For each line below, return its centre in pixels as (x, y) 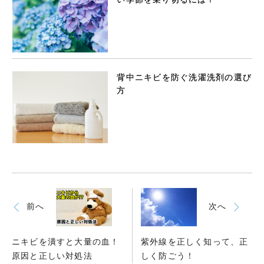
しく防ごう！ (168, 256)
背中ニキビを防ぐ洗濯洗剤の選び (184, 77)
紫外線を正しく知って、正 (195, 242)
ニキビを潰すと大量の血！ (66, 242)
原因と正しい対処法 (52, 256)
